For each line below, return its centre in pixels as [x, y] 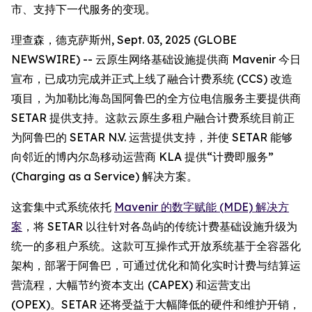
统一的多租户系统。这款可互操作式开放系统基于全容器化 [156, 246]
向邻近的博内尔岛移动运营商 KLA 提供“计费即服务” [142, 157]
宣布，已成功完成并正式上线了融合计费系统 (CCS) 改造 [152, 79]
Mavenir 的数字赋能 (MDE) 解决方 [202, 207]
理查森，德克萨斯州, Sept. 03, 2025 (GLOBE [124, 40]
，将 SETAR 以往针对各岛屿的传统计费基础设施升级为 [160, 226]
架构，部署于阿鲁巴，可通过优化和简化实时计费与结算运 [156, 265]
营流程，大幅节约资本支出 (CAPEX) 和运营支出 [131, 285]
